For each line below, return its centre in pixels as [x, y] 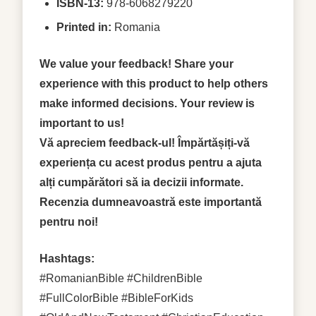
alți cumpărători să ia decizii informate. [141, 182]
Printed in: [84, 27]
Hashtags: [67, 258]
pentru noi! [69, 221]
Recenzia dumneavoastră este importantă [151, 202]
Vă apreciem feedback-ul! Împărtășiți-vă [145, 142]
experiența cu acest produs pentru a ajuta [151, 162]
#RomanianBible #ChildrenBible [121, 278]
